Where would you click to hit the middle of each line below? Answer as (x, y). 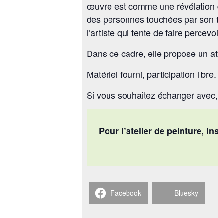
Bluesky (186, 193)
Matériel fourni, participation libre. (151, 74)
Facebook (126, 193)
